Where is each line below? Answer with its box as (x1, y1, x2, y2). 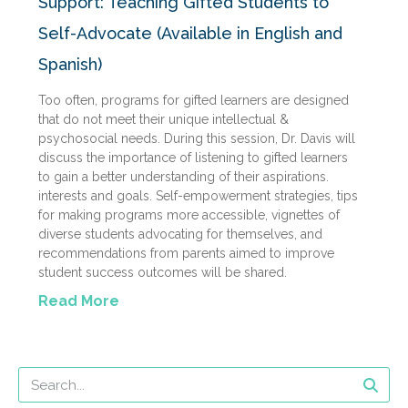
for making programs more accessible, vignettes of (38, 208, 340, 223)
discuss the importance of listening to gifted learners (38, 150, 348, 166)
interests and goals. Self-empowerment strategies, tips (38, 189, 358, 204)
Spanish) (38, 55, 102, 75)
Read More (38, 292, 119, 311)
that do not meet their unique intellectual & (38, 112, 289, 127)
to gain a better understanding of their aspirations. (38, 169, 329, 185)
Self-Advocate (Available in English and (38, 24, 342, 44)
